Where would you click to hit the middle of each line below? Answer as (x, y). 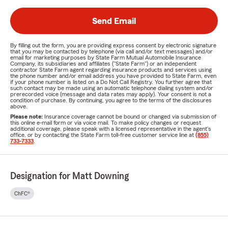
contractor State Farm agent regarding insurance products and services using (111, 70)
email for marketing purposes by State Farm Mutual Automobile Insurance (106, 58)
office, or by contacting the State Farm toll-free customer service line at (103, 135)
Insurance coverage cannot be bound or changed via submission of (130, 117)
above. (19, 107)
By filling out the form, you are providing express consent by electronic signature (113, 46)
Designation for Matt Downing (70, 176)
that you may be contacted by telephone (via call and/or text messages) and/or (111, 52)
